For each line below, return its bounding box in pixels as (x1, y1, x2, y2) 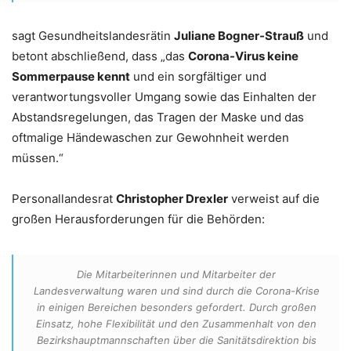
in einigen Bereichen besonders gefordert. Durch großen (36, 300, 317, 313)
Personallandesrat (12, 190, 116, 206)
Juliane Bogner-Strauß (174, 27, 304, 43)
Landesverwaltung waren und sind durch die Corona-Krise (33, 284, 320, 297)
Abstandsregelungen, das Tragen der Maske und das (12, 109, 304, 125)
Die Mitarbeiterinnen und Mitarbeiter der (77, 267, 276, 280)
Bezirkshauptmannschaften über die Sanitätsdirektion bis (36, 333, 317, 346)
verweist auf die (228, 190, 320, 206)
